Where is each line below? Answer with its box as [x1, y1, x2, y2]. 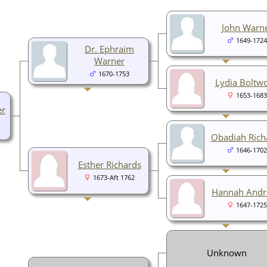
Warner [94, 55, 125, 67]
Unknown [207, 247, 247, 259]
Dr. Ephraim [85, 43, 134, 55]
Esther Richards [77, 159, 141, 171]
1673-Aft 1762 [93, 173, 135, 182]
